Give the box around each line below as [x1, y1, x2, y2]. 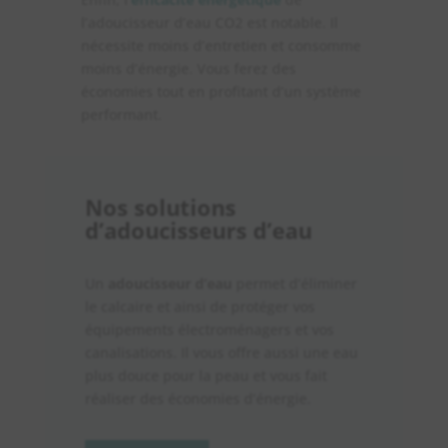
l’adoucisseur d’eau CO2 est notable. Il [80, 12, 338, 32]
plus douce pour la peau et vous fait [84, 365, 327, 385]
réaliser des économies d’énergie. [84, 388, 311, 408]
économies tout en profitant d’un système [80, 81, 361, 101]
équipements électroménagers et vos [84, 319, 334, 339]
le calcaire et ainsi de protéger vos [84, 296, 315, 316]
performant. [80, 104, 162, 124]
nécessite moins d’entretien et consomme [80, 35, 361, 55]
